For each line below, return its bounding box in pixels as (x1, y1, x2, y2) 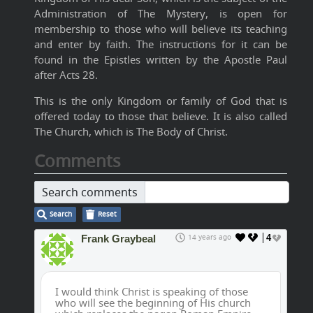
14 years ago (188, 233, 231, 242)
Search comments (42, 184, 138, 201)
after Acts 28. (34, 68, 98, 82)
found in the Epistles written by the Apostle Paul (34, 52, 287, 67)
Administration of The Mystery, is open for (34, 6, 287, 21)
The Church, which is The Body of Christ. (34, 124, 228, 139)
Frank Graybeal (81, 233, 156, 245)
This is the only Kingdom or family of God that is (34, 94, 287, 108)
